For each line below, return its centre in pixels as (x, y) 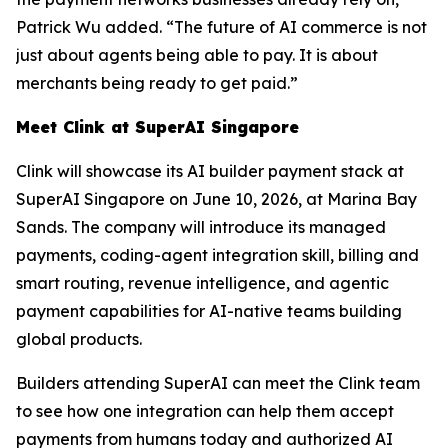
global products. (79, 339)
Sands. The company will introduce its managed (201, 227)
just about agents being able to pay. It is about (197, 55)
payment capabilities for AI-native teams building (209, 311)
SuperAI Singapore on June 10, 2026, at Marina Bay (216, 199)
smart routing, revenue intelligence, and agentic (202, 283)
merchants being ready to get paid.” (157, 83)
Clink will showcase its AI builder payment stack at (210, 171)
